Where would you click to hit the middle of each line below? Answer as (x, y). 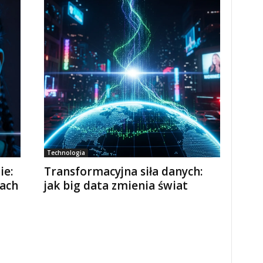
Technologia (66, 153)
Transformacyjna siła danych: (123, 171)
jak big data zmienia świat (116, 186)
